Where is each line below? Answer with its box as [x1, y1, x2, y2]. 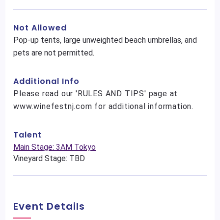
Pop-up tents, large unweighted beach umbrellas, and [13, 35, 197, 45]
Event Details [13, 199, 85, 214]
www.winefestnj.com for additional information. [13, 102, 194, 111]
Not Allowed [13, 22, 67, 34]
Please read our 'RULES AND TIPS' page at [13, 89, 178, 99]
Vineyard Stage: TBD [13, 154, 85, 164]
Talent [13, 129, 42, 141]
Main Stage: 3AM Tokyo [13, 142, 96, 152]
